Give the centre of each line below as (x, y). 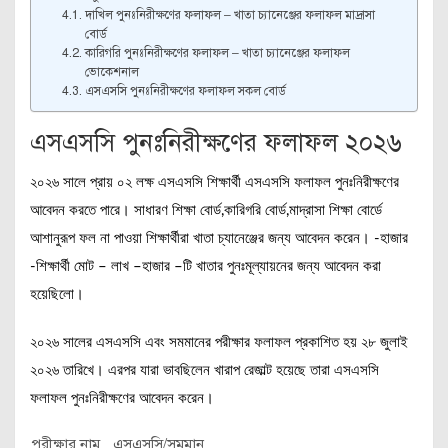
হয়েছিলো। (57, 294)
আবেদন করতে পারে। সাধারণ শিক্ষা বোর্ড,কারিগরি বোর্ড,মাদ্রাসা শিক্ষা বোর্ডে (206, 210)
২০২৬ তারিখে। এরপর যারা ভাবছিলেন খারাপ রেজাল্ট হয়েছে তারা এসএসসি (204, 370)
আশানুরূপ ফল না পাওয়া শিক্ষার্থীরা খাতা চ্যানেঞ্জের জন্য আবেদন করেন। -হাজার (219, 238)
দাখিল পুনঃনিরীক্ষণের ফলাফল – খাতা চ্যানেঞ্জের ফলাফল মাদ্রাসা (229, 14)
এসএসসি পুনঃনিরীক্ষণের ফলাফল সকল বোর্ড (185, 90)
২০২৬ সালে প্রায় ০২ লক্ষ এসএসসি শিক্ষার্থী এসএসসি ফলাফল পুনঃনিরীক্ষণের (214, 182)
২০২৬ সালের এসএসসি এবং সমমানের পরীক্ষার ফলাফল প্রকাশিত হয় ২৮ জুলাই (219, 342)
